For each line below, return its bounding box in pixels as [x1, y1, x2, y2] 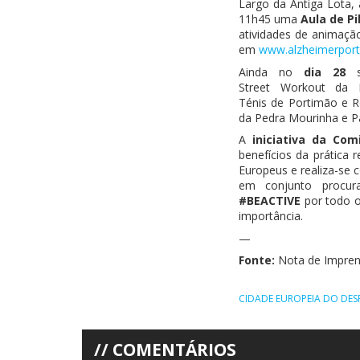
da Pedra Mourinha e [239, 109, 351, 125]
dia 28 [304, 63, 346, 80]
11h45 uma [239, 11, 301, 27]
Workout [280, 79, 325, 95]
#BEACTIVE [239, 193, 301, 208]
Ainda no [239, 63, 305, 80]
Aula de [301, 11, 347, 27]
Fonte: [239, 252, 278, 268]
